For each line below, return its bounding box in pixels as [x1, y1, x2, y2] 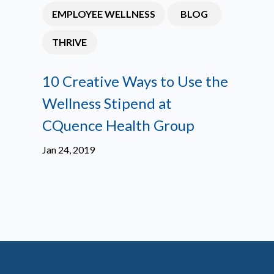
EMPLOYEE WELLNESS [51, 8, 155, 20]
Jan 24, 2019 [42, 144, 95, 155]
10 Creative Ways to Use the [42, 72, 228, 90]
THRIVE [52, 36, 87, 48]
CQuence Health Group [42, 116, 194, 134]
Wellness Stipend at [42, 94, 172, 112]
